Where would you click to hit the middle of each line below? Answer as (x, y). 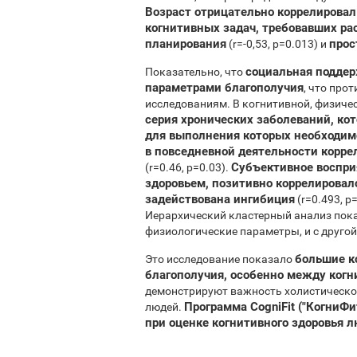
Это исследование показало (220, 259)
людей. (165, 306)
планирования (186, 43)
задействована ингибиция (220, 199)
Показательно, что (195, 71)
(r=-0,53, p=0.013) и (278, 43)
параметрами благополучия (224, 87)
